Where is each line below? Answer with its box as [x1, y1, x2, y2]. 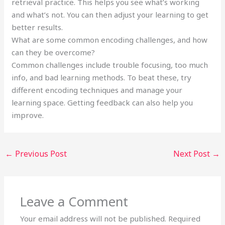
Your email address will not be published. [20, 213, 167, 223]
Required [168, 213, 201, 223]
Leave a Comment [20, 192, 129, 210]
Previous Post [13, 148, 67, 159]
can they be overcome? [12, 47, 95, 57]
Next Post [173, 148, 212, 159]
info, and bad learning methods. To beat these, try [12, 72, 192, 82]
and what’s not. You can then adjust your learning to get [12, 9, 209, 20]
